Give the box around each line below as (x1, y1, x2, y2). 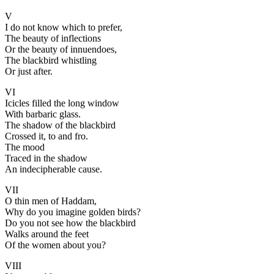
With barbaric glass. (5, 108, 81, 119)
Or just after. (5, 65, 53, 76)
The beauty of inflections (5, 32, 101, 43)
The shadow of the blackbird (5, 119, 116, 130)
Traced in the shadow (5, 152, 87, 163)
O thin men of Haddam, (5, 195, 97, 206)
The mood (5, 141, 45, 152)
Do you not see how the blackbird (5, 217, 136, 228)
